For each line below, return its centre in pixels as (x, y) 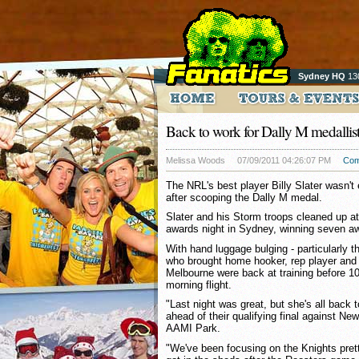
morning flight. (199, 284)
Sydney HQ (322, 76)
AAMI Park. (193, 329)
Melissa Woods (196, 160)
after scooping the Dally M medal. (244, 197)
